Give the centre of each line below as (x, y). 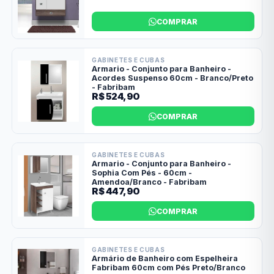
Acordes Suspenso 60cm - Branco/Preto (172, 78)
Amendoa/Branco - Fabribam (149, 182)
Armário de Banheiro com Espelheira (165, 259)
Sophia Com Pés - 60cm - (142, 173)
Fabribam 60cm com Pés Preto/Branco (168, 268)
